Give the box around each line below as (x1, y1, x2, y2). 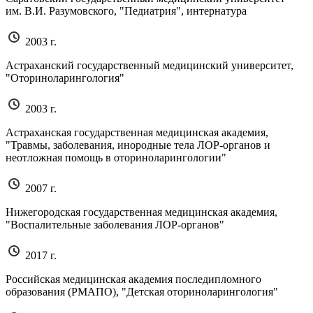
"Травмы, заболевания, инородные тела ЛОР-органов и (6, 138, 270, 151)
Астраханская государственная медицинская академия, (6, 126, 268, 138)
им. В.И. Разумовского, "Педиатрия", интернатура (6, 4, 247, 17)
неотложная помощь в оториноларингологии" (6, 151, 226, 163)
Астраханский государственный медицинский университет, (6, 59, 293, 71)
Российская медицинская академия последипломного (6, 272, 261, 285)
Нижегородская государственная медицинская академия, (6, 205, 277, 218)
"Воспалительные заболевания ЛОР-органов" (6, 218, 224, 231)
